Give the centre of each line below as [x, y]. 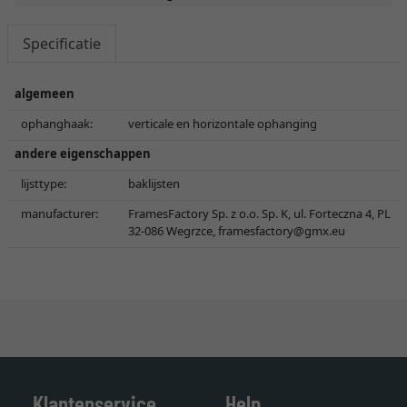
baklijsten [154, 184]
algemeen [45, 94]
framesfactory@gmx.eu [282, 231]
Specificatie [62, 44]
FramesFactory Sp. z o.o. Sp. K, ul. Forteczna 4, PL [259, 213]
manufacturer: [60, 213]
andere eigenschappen [83, 154]
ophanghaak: [57, 124]
